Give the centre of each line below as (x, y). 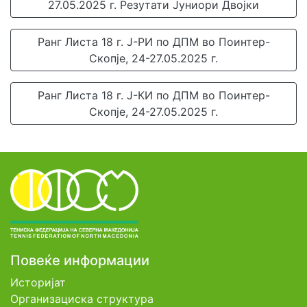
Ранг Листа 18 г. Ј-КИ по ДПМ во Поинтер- (153, 95)
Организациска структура (82, 299)
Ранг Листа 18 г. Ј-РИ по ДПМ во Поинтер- (153, 42)
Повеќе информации (80, 260)
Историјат (38, 282)
